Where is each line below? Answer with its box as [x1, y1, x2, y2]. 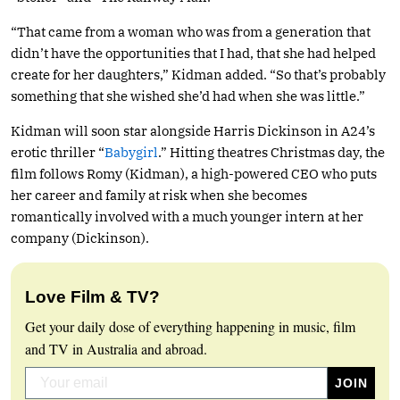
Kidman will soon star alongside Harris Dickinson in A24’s [11, 121, 375, 139]
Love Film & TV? [25, 287, 160, 306]
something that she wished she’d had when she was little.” [11, 87, 365, 104]
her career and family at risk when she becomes [11, 186, 307, 204]
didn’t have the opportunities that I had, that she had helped [11, 44, 376, 62]
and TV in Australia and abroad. [25, 338, 207, 358]
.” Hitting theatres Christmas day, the [158, 143, 385, 161]
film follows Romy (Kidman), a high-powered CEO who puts [11, 164, 377, 182]
